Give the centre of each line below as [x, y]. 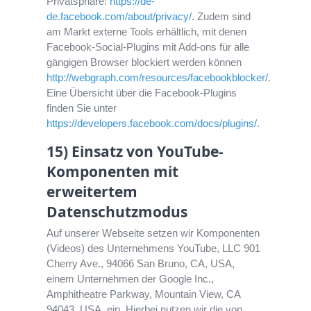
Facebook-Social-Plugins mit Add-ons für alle [148, 47]
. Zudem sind [221, 17]
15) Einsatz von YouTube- [135, 152]
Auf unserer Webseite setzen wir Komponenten [153, 233]
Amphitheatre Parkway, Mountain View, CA [144, 294]
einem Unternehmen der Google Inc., [131, 279]
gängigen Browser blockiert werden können [144, 62]
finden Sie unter [82, 108]
